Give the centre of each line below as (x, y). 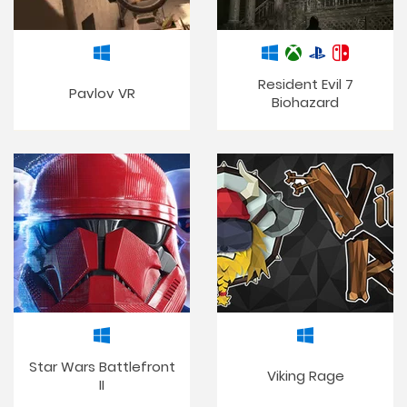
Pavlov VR (102, 93)
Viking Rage (305, 376)
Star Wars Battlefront (102, 367)
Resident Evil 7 (305, 84)
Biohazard (305, 102)
